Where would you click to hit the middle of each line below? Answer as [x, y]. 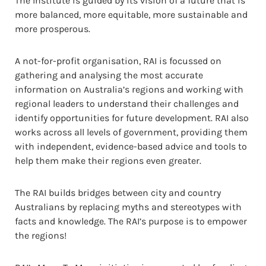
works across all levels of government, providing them [131, 132]
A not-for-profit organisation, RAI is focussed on [118, 61]
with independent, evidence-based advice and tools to [131, 146]
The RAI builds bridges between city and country [118, 192]
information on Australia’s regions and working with [129, 89]
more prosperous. [53, 28]
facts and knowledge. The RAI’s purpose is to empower [131, 221]
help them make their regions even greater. [108, 160]
